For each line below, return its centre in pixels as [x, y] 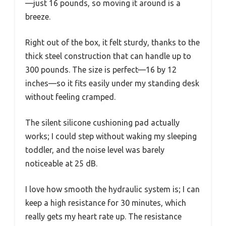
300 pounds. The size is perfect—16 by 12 [101, 70]
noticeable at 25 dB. [61, 164]
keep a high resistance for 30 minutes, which [106, 203]
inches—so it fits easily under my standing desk [112, 83]
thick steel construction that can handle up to [108, 56]
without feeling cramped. [70, 97]
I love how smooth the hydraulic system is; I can [112, 189]
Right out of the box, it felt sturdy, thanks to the [112, 43]
